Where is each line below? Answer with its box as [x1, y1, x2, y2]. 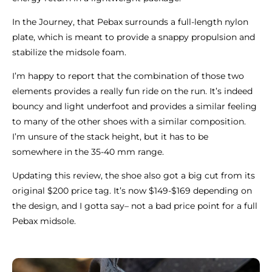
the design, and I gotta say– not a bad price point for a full [12, 200, 257, 211]
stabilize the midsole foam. [12, 46, 129, 58]
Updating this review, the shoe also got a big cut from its [12, 169, 255, 181]
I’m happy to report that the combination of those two [12, 70, 244, 81]
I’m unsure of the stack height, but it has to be [12, 131, 208, 142]
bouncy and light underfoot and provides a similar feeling [12, 100, 257, 112]
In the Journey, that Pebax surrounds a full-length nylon [12, 16, 248, 27]
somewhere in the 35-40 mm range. [12, 146, 166, 157]
